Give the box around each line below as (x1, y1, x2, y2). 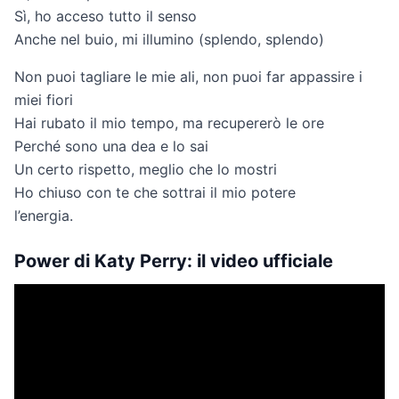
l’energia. (14, 207, 73, 225)
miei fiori (14, 91, 73, 110)
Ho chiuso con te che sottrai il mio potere (14, 183, 296, 202)
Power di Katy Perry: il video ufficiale (14, 250, 333, 273)
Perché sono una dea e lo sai (14, 137, 208, 156)
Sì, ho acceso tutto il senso (14, 7, 197, 26)
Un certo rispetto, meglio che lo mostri (14, 160, 277, 179)
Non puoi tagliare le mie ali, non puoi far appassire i (14, 68, 362, 86)
